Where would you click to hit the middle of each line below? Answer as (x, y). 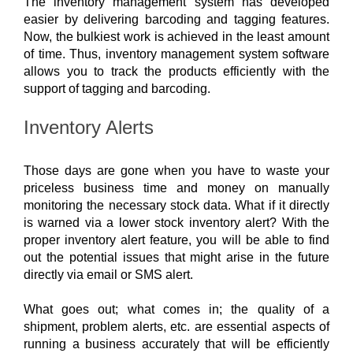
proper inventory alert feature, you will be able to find (176, 240)
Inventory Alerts (89, 128)
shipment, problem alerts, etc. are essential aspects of (176, 326)
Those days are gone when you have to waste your (176, 170)
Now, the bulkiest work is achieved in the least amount (176, 36)
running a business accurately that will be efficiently (176, 344)
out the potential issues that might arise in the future (176, 257)
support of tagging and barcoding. (119, 88)
